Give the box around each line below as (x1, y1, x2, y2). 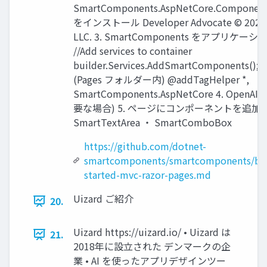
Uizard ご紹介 (73, 191, 133, 206)
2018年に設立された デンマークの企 (73, 239, 231, 254)
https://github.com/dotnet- (83, 139, 206, 154)
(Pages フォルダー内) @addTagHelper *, (73, 72, 249, 87)
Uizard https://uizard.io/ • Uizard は (73, 225, 231, 240)
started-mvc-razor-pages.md (83, 167, 211, 182)
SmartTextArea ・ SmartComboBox (73, 115, 232, 130)
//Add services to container (73, 44, 192, 58)
